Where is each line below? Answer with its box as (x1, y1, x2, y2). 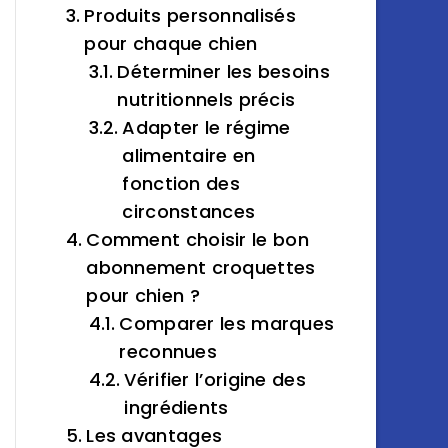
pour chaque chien (84, 31, 258, 56)
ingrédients (124, 395, 229, 420)
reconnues (119, 339, 218, 364)
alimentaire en (122, 143, 256, 168)
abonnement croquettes (86, 255, 316, 280)
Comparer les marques (119, 311, 335, 336)
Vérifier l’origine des (124, 367, 306, 392)
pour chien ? (86, 283, 200, 308)
